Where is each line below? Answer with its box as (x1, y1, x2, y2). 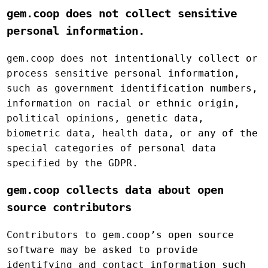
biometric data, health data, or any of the (7, 127, 258, 139)
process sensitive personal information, (7, 67, 240, 79)
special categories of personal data (7, 142, 217, 154)
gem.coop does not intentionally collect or (7, 52, 258, 64)
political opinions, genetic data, (7, 112, 205, 124)
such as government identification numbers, (7, 82, 258, 94)
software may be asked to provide (7, 244, 199, 256)
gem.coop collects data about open (7, 184, 224, 197)
